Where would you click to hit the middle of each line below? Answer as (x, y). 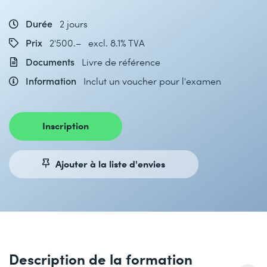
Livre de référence (121, 62)
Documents (50, 62)
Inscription (66, 125)
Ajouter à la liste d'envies (110, 163)
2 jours (74, 24)
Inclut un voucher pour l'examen (152, 81)
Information (51, 81)
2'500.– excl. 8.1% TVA (97, 43)
